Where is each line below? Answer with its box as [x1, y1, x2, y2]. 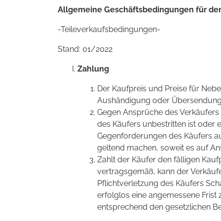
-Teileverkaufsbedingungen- [58, 24, 160, 34]
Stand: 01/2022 [58, 44, 112, 54]
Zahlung [77, 64, 109, 74]
